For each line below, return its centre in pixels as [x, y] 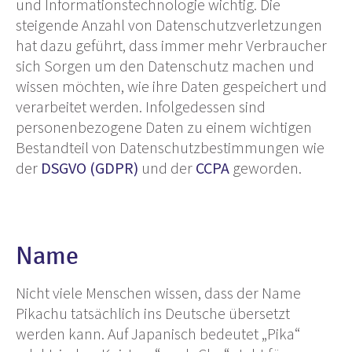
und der [167, 167]
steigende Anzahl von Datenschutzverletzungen [169, 24]
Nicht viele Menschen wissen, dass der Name [158, 292]
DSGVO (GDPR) [90, 167]
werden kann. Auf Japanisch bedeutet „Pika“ [158, 333]
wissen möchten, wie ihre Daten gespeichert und [171, 86]
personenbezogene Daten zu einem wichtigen [164, 126]
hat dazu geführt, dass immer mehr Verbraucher [171, 45]
